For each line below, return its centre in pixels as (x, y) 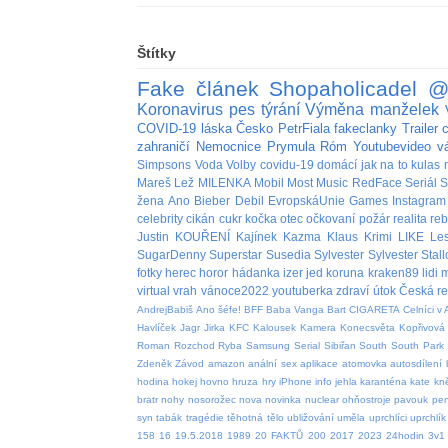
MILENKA (224, 182)
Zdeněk (154, 363)
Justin (153, 236)
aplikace (319, 363)
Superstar (236, 254)
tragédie (204, 417)
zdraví (353, 290)
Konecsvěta (367, 327)
